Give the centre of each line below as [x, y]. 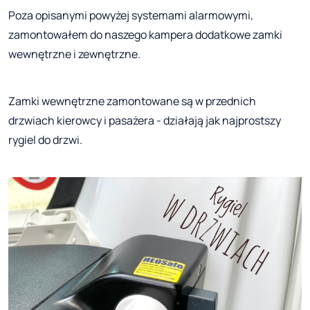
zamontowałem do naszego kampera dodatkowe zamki [145, 35]
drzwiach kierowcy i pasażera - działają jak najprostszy [145, 121]
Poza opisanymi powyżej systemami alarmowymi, [131, 16]
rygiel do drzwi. [45, 140]
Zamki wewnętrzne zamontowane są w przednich [132, 101]
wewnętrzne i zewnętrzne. [74, 54]
